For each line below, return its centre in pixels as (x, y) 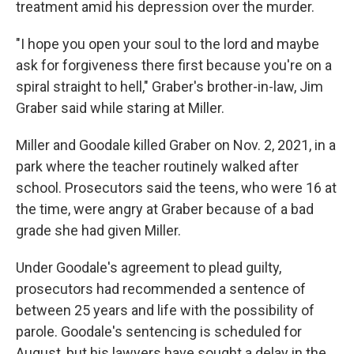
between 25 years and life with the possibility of (165, 310)
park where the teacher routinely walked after (157, 166)
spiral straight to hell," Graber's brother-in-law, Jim (169, 87)
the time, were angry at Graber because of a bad (165, 209)
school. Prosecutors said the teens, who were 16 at (176, 188)
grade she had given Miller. (98, 230)
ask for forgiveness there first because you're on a (174, 65)
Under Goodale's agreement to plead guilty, (149, 267)
